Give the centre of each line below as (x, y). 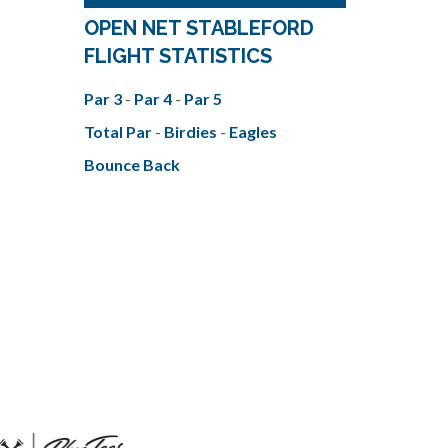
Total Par (119, 131)
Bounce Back (131, 164)
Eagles (252, 131)
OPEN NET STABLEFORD (198, 27)
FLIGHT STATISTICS (177, 55)
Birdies (191, 131)
